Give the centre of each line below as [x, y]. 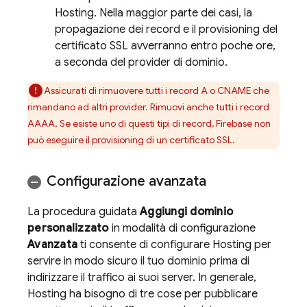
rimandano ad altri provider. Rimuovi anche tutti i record [148, 107]
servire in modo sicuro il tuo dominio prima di [138, 261]
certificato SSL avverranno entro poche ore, [165, 46]
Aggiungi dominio [186, 211]
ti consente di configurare [145, 244]
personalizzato [68, 228]
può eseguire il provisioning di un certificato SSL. [131, 139]
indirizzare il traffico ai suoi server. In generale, [142, 277]
